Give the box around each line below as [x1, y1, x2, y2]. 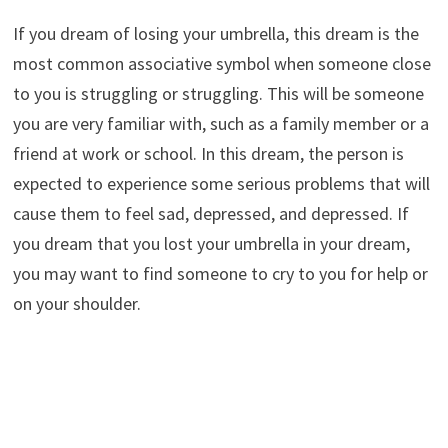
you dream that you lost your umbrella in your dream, [12, 232, 410, 256]
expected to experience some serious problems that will [12, 172, 430, 196]
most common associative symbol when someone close [12, 52, 431, 76]
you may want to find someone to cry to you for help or [12, 262, 428, 286]
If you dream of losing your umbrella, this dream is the [12, 22, 419, 46]
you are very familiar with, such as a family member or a [12, 112, 429, 136]
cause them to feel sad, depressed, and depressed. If [12, 202, 409, 226]
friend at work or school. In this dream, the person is [12, 142, 404, 166]
